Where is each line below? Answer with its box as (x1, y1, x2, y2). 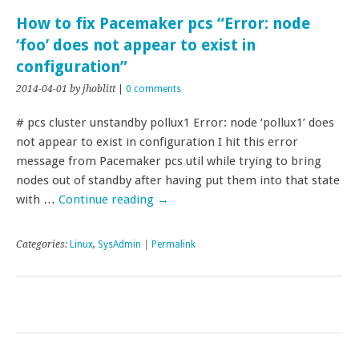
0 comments (126, 83, 181, 95)
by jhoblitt (70, 83, 115, 95)
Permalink (151, 239, 196, 250)
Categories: (16, 239, 70, 250)
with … (16, 192, 58, 207)
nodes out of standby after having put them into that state (16, 173, 340, 188)
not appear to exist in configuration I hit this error (16, 135, 298, 149)
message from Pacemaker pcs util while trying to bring (16, 154, 321, 168)
